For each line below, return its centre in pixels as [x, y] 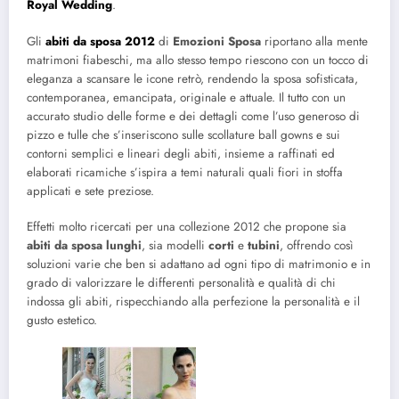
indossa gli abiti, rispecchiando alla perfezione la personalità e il [193, 301]
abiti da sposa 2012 [100, 41]
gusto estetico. [62, 320]
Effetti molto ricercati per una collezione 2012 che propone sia [187, 226]
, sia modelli [175, 245]
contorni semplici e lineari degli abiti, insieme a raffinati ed [181, 153]
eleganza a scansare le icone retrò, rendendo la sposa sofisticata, [194, 78]
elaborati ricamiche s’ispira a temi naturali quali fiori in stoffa [185, 172]
